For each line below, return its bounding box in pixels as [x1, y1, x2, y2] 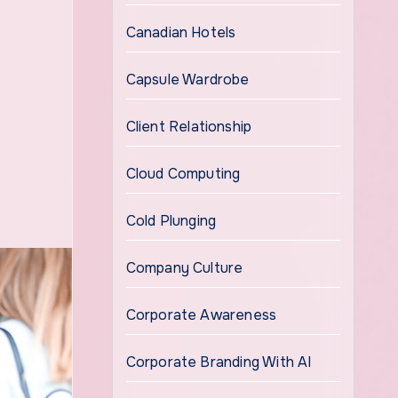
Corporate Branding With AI [125, 353, 312, 371]
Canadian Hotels [125, 23, 236, 42]
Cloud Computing [125, 164, 241, 183]
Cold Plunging [125, 211, 217, 230]
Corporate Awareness [125, 306, 277, 324]
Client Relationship [125, 117, 252, 136]
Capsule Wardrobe [125, 70, 250, 89]
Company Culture [125, 259, 243, 277]
